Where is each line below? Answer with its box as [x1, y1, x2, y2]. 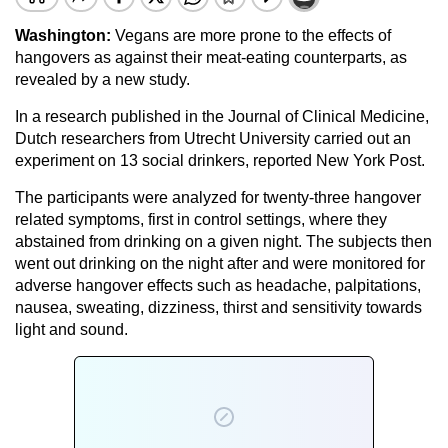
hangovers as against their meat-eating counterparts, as [15, 48, 407, 66]
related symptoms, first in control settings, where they [15, 210, 387, 228]
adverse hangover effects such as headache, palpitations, [15, 276, 421, 294]
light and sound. [15, 320, 128, 338]
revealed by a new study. [15, 70, 190, 88]
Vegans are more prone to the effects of [111, 26, 391, 44]
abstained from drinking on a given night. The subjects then [15, 232, 432, 250]
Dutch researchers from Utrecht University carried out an [15, 129, 411, 147]
